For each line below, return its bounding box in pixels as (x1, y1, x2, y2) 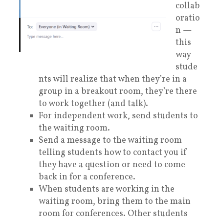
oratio (175, 12, 200, 25)
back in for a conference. (39, 171, 135, 184)
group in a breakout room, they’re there (39, 86, 197, 98)
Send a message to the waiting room (39, 134, 182, 147)
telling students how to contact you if (39, 147, 187, 159)
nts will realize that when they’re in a (39, 73, 187, 86)
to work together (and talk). (39, 98, 148, 110)
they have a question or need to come (39, 159, 185, 172)
